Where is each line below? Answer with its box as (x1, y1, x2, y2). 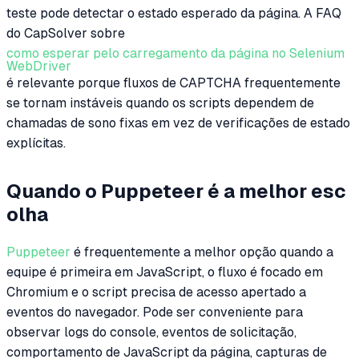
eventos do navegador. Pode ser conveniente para (6, 304, 303, 320)
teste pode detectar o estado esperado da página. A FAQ (6, 5, 341, 21)
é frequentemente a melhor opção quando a (71, 244, 333, 260)
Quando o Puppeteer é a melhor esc (6, 180, 346, 203)
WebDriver (6, 58, 71, 74)
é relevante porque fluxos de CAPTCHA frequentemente (6, 75, 341, 91)
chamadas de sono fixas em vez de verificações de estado (6, 115, 350, 131)
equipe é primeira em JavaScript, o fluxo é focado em (6, 264, 323, 280)
